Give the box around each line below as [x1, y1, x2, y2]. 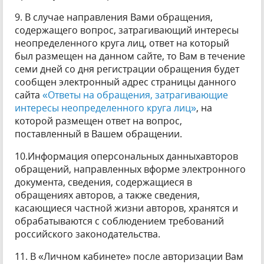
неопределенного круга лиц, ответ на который [15, 37, 229, 49]
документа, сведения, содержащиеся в [15, 176, 192, 189]
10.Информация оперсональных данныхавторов [15, 150, 238, 163]
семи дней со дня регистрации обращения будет [15, 62, 239, 75]
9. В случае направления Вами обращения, [15, 11, 213, 24]
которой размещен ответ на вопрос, [15, 114, 182, 127]
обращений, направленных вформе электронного [15, 163, 246, 176]
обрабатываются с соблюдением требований [15, 214, 224, 227]
